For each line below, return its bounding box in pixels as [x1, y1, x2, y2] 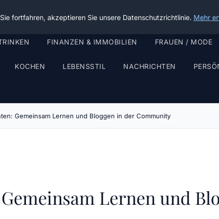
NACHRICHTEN [123, 62, 176, 70]
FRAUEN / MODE [154, 38, 212, 46]
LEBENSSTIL [63, 62, 106, 70]
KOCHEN [15, 62, 45, 70]
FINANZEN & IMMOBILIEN [47, 38, 137, 46]
